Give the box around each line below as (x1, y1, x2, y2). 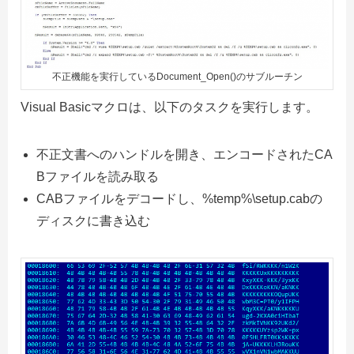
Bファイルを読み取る (36, 170, 159, 184)
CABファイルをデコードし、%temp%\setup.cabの (36, 192, 322, 206)
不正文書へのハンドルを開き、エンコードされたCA (36, 148, 333, 162)
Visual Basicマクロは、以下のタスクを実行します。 (21, 100, 318, 115)
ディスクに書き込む (36, 214, 150, 228)
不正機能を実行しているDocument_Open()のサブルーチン (51, 71, 303, 83)
